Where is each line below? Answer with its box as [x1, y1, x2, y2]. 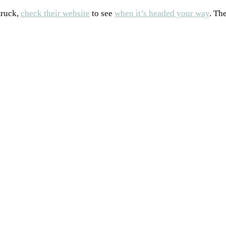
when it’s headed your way [115, 8, 209, 18]
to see [90, 8, 115, 18]
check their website [21, 8, 90, 18]
